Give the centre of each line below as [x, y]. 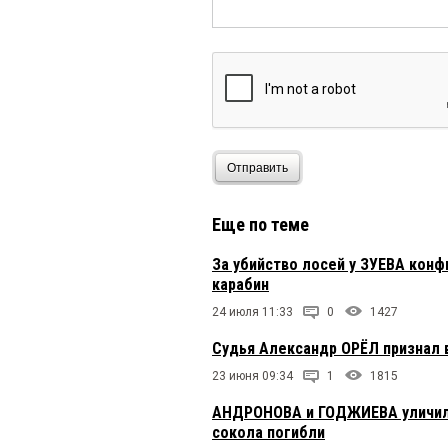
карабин [240, 285]
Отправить [257, 167]
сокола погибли [268, 433]
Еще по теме [260, 225]
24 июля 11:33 [252, 312]
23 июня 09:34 [252, 376]
